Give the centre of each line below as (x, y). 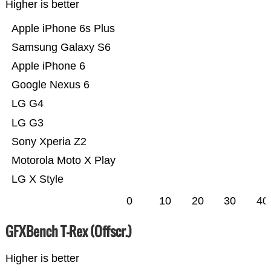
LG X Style (37, 179)
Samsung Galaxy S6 (61, 47)
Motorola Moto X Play (63, 161)
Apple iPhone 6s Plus (63, 29)
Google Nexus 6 (50, 85)
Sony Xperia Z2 (49, 142)
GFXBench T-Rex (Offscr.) (68, 231)
